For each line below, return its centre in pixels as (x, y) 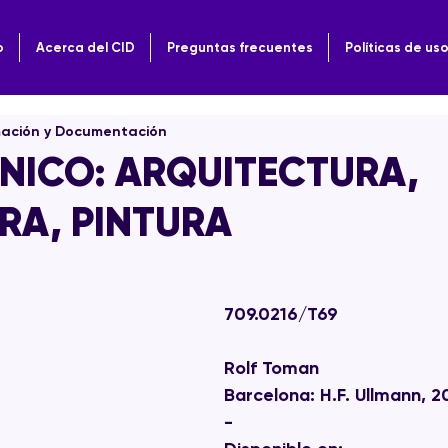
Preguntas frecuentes (239, 47)
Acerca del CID (85, 47)
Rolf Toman (274, 368)
